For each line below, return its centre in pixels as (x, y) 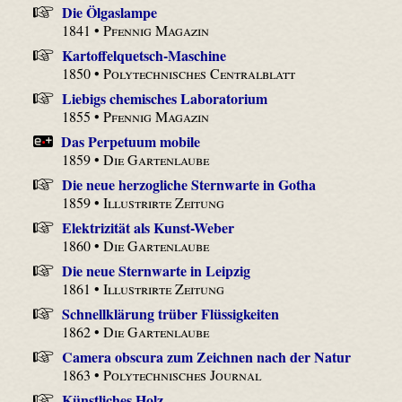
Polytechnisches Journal (183, 374)
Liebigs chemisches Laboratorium (164, 98)
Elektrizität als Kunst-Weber (148, 227)
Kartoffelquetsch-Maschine (144, 55)
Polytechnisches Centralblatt (200, 73)
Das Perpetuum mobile (131, 141)
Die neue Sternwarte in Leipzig (156, 270)
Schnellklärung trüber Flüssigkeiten (170, 313)
